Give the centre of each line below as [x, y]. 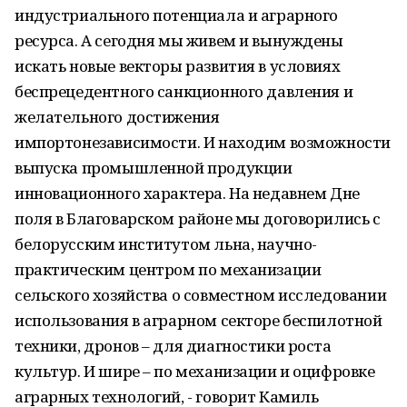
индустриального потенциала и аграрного [177, 15]
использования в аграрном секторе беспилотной [199, 320]
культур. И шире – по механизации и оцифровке [195, 371]
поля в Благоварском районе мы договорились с [198, 218]
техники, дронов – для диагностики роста [173, 346]
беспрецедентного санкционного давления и [184, 91]
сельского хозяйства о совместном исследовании [201, 295]
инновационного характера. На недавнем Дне [187, 193]
